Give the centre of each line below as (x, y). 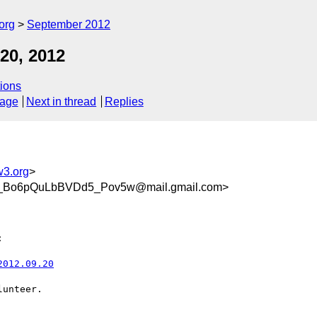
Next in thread (62, 102)
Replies (124, 102)
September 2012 (69, 24)
